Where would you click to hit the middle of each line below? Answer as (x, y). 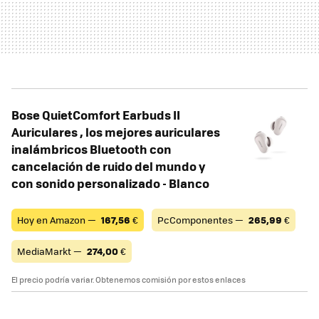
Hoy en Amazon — (58, 219)
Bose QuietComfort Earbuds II (96, 114)
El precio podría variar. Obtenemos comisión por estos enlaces (129, 279)
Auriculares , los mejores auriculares (116, 131)
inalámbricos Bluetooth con (91, 148)
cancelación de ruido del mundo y (108, 166)
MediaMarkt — (51, 251)
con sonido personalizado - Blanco (110, 183)
